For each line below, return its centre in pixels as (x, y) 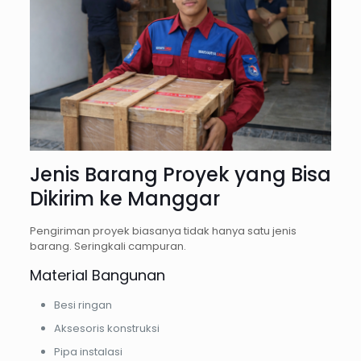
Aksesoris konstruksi (106, 329)
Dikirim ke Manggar (124, 199)
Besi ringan (83, 305)
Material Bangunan (97, 276)
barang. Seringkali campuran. (108, 247)
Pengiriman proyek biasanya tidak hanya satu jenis (163, 231)
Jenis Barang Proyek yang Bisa (180, 175)
